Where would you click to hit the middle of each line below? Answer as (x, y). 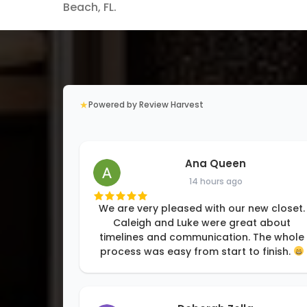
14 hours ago (216, 182)
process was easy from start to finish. (196, 252)
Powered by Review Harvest (146, 105)
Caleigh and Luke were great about (202, 223)
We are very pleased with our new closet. (202, 209)
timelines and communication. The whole (202, 237)
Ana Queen (216, 164)
